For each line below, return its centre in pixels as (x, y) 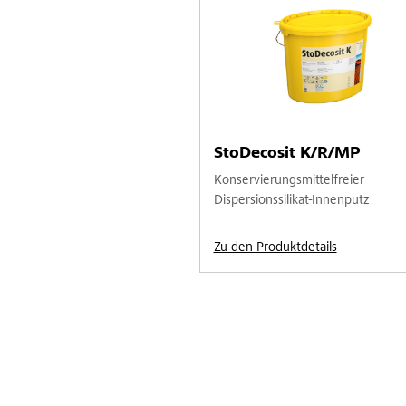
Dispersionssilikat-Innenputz (291, 200)
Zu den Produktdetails (275, 247)
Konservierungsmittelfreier (289, 180)
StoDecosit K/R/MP (287, 154)
